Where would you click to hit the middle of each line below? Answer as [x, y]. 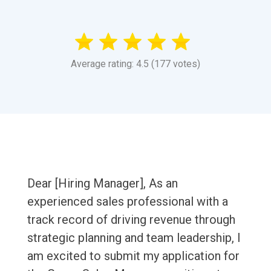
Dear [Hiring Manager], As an [102, 184]
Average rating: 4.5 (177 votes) [135, 64]
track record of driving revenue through [131, 220]
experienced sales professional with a [127, 202]
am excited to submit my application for [133, 256]
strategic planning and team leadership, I [134, 238]
